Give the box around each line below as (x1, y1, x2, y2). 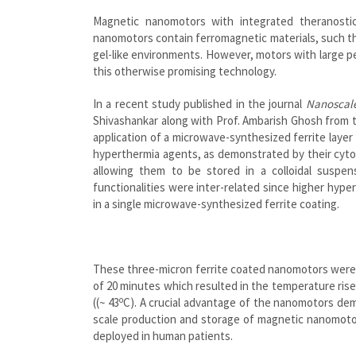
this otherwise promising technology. (93, 64, 277, 79)
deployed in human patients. (93, 328, 233, 344)
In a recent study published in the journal (93, 96, 306, 112)
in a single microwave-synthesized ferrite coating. (93, 196, 339, 212)
